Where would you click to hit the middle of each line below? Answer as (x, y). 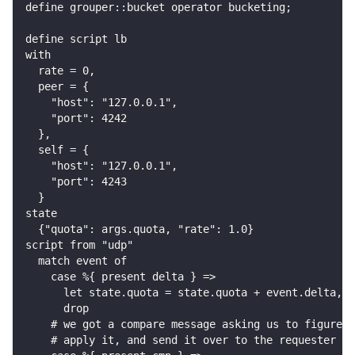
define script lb (76, 39)
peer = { (57, 87)
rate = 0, (60, 71)
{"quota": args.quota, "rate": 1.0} (139, 229)
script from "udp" (79, 245)
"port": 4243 (76, 182)
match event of (76, 261)
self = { (57, 150)
